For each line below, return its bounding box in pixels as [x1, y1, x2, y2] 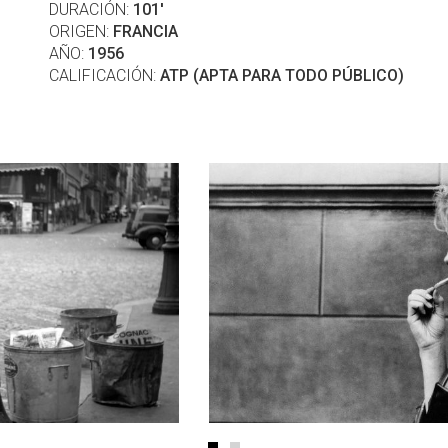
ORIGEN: [49, 22, 113, 41]
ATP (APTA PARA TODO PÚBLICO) [160, 66, 404, 85]
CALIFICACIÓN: [49, 66, 160, 85]
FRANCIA [113, 22, 178, 41]
